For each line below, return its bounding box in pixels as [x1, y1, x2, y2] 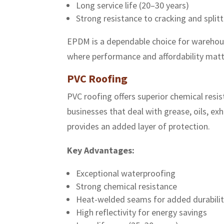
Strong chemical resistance [76, 180, 177, 192]
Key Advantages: [67, 144, 135, 156]
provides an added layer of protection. [67, 120, 210, 132]
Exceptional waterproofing [76, 167, 176, 179]
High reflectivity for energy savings [76, 206, 207, 218]
